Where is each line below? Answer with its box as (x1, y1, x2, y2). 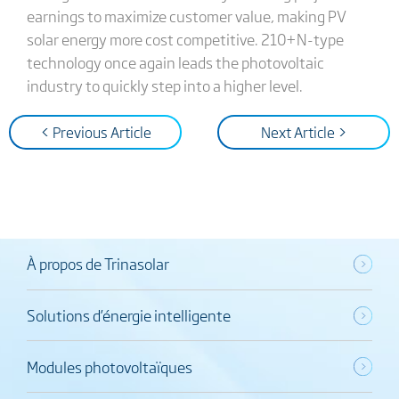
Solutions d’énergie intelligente (26, 304, 231, 327)
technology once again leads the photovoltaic (26, 51, 324, 73)
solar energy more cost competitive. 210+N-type (26, 28, 344, 50)
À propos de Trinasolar (26, 252, 169, 275)
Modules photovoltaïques (26, 354, 192, 378)
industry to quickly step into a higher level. (26, 74, 303, 96)
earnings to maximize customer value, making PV (26, 4, 346, 27)
